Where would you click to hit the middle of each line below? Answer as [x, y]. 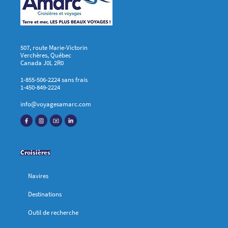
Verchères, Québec [46, 55]
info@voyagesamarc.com [56, 104]
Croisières [35, 153]
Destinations [45, 194]
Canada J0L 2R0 [42, 63]
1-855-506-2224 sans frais [54, 80]
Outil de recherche [53, 213]
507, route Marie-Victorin [54, 48]
